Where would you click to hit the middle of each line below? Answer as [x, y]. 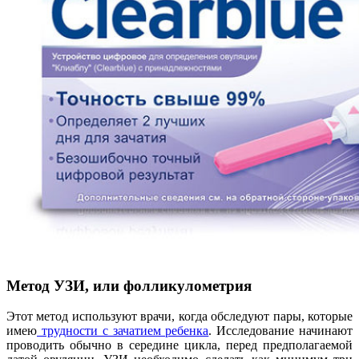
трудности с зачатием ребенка [123, 331]
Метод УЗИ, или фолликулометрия [129, 285]
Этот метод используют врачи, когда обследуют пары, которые [179, 317]
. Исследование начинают [281, 331]
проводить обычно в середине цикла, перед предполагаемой [179, 345]
